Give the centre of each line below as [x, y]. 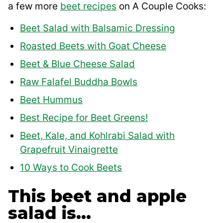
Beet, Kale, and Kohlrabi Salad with [97, 136]
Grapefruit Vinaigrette [69, 150]
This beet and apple [97, 196]
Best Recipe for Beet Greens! [84, 118]
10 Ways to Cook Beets [71, 168]
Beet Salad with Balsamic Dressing [98, 28]
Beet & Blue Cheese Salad [77, 64]
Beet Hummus [51, 100]
